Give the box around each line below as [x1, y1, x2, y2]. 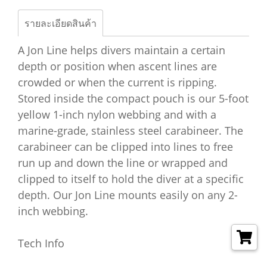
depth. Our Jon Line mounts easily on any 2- [18, 188, 238, 202]
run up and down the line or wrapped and [18, 156, 228, 170]
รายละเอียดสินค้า [24, 17, 97, 30]
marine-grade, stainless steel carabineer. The [18, 123, 243, 138]
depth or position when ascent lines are [18, 59, 217, 73]
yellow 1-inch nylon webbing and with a [18, 107, 216, 122]
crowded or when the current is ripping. [18, 75, 217, 89]
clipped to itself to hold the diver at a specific [18, 172, 244, 186]
